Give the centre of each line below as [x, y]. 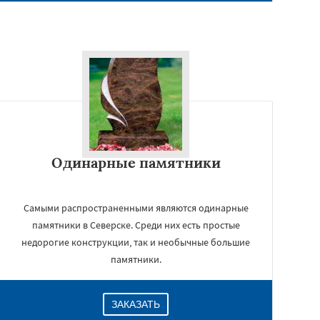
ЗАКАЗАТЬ [136, 304]
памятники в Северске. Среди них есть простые [136, 225]
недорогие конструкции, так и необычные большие [136, 242]
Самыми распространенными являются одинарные [136, 208]
